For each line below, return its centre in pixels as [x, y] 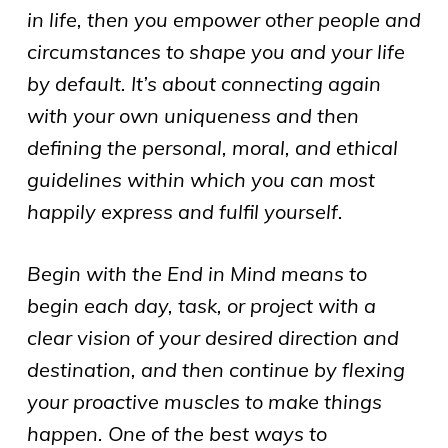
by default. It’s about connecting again [203, 83]
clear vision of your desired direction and [212, 337]
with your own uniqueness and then [192, 115]
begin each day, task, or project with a [201, 305]
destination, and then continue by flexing [215, 369]
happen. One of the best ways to [176, 433]
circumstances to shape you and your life [215, 51]
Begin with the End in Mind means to [196, 273]
